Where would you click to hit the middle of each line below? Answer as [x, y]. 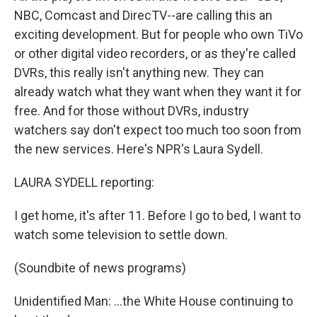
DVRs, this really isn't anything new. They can [139, 73]
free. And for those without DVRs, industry [132, 111]
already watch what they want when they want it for [158, 92]
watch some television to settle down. [121, 235]
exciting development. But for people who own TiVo [158, 34]
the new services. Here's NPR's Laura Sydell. [139, 149]
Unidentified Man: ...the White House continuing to [154, 301]
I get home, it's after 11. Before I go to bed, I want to [157, 215]
